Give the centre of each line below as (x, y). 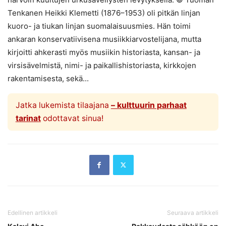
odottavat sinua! (72, 118)
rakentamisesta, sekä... (48, 79)
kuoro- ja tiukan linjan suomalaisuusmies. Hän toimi (99, 26)
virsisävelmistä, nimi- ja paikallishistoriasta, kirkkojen (102, 66)
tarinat (28, 118)
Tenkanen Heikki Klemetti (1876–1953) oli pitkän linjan (104, 13)
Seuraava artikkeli (193, 212)
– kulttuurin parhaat (149, 105)
